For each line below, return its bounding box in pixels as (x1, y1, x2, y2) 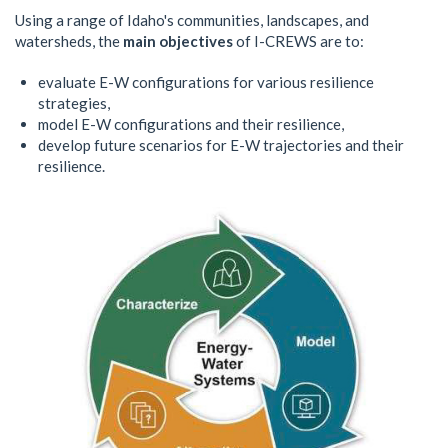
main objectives (123, 31, 233, 50)
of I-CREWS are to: (233, 31, 364, 50)
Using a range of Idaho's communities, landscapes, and (15, 10, 369, 29)
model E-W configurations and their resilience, (37, 114, 344, 133)
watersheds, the (15, 31, 123, 50)
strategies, (37, 93, 110, 112)
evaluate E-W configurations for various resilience (37, 72, 374, 91)
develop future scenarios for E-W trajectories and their (37, 135, 404, 154)
